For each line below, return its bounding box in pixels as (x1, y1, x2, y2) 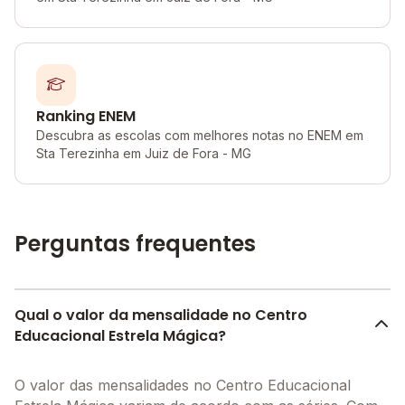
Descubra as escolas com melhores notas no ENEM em (36, 127, 363, 143)
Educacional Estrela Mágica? (14, 325, 226, 346)
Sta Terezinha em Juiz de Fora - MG (36, 146, 251, 161)
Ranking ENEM (36, 106, 136, 127)
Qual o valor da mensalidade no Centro (14, 305, 307, 325)
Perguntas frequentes (14, 229, 256, 259)
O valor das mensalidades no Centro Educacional (14, 376, 351, 394)
